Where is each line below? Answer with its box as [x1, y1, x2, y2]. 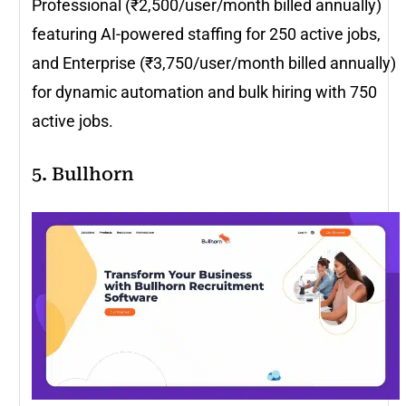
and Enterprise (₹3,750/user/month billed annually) [32, 53, 396, 72]
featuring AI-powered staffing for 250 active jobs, [32, 24, 381, 43]
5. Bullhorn [32, 162, 134, 185]
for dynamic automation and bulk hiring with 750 [32, 82, 377, 101]
